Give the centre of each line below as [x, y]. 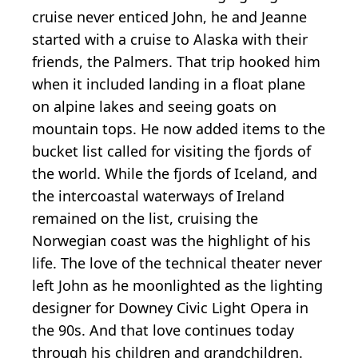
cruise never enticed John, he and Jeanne [169, 16]
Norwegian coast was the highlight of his [171, 240]
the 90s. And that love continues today [163, 330]
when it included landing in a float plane [169, 84]
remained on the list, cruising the [145, 218]
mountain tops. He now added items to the [179, 128]
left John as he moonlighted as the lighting [177, 285]
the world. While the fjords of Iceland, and [175, 173]
